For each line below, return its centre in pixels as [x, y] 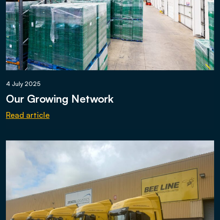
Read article [28, 115]
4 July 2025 [23, 84]
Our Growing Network [60, 98]
